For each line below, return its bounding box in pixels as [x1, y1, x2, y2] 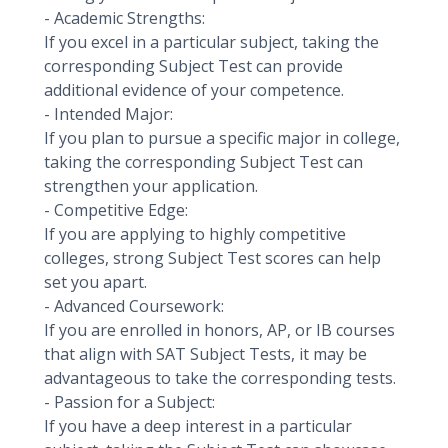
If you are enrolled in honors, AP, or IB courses [44, 319, 395, 341]
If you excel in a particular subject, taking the [44, 31, 379, 53]
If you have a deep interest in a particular [44, 415, 352, 437]
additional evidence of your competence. [44, 79, 344, 101]
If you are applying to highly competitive [44, 223, 346, 245]
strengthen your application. [44, 175, 258, 197]
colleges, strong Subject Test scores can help [44, 247, 381, 269]
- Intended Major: [44, 103, 177, 125]
